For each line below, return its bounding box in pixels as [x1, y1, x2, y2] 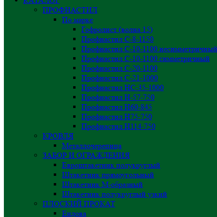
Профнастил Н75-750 [81, 111, 152, 121]
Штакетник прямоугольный [62, 170, 154, 179]
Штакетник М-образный [62, 179, 143, 189]
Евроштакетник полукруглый [62, 160, 160, 170]
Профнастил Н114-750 [81, 121, 155, 131]
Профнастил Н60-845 [81, 102, 152, 111]
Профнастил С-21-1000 [81, 73, 158, 82]
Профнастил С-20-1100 [81, 63, 157, 73]
